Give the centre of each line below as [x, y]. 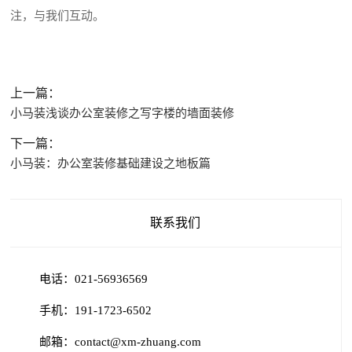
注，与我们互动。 [58, 16]
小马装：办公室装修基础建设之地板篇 [111, 164]
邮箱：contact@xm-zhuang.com [121, 342]
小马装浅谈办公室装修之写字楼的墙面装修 [123, 114]
